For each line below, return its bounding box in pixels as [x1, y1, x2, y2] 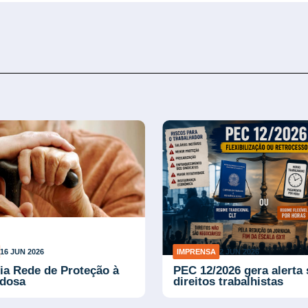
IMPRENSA [176, 247, 216, 256]
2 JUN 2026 [219, 247, 260, 256]
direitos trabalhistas [173, 274, 283, 288]
